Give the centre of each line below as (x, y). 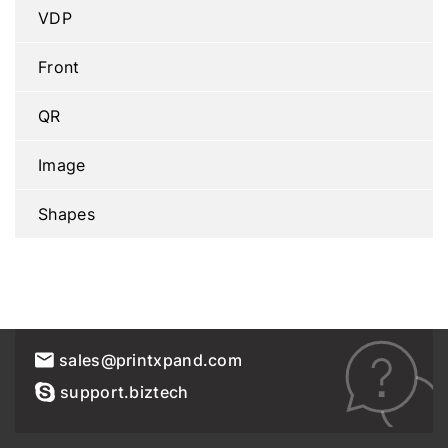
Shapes (66, 214)
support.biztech (124, 391)
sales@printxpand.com (150, 359)
